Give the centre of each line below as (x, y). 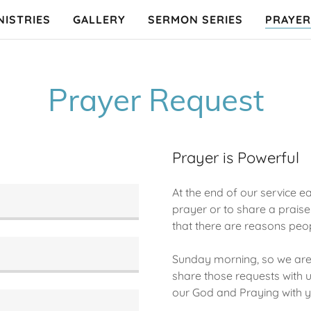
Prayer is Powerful (236, 158)
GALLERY (99, 19)
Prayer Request (155, 100)
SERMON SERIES (195, 19)
